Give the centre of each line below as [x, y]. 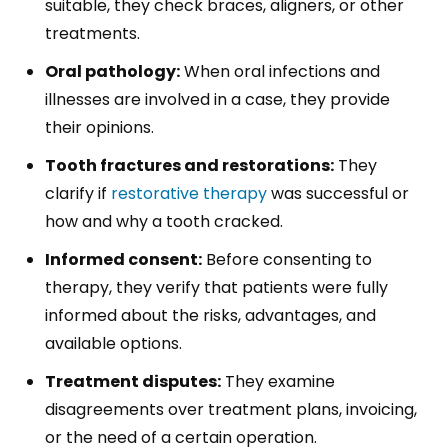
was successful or [338, 194]
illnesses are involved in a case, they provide [217, 100]
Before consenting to [287, 260]
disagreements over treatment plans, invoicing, [231, 410]
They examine [278, 382]
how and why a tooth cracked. [164, 222]
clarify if [78, 194]
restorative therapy [189, 194]
